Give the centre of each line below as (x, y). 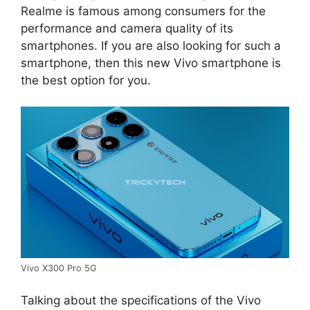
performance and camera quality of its (127, 28)
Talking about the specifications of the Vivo (141, 301)
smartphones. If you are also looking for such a (151, 45)
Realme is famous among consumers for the (143, 11)
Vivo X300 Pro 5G (58, 268)
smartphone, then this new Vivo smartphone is (151, 63)
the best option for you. (86, 80)
